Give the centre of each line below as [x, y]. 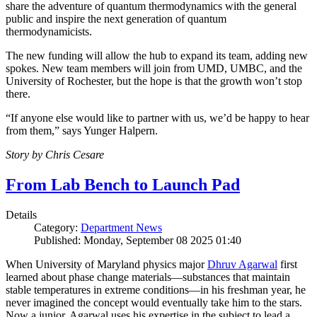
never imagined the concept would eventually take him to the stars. [154, 303]
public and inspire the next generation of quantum [116, 19]
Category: [57, 228]
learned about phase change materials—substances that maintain [148, 277]
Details [21, 215]
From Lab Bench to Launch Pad [123, 185]
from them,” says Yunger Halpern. [82, 131]
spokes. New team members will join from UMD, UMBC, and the [154, 69]
